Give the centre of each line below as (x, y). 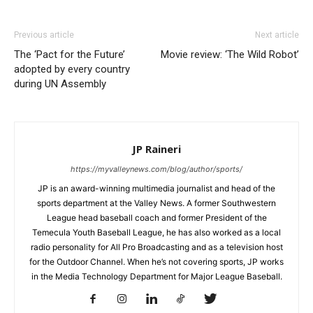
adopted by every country (72, 69)
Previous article (44, 35)
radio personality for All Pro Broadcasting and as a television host (156, 247)
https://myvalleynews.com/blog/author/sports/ (156, 169)
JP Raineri (156, 148)
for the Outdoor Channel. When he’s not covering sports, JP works (156, 261)
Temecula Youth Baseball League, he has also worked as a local (156, 232)
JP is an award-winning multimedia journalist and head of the (156, 188)
